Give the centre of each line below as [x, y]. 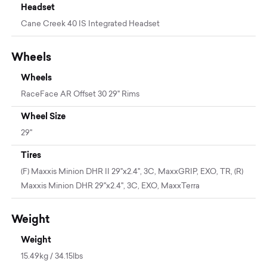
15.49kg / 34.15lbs [52, 256]
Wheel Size [44, 116]
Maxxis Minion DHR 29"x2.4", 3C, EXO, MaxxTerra [111, 186]
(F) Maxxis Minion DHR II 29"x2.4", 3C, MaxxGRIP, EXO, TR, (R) [132, 172]
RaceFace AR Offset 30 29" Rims [80, 94]
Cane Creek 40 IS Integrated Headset [91, 24]
